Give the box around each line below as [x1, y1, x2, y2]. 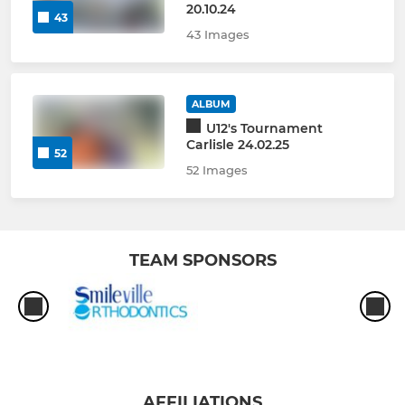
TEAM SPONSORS [128, 250, 277, 270]
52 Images [185, 162, 248, 177]
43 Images [185, 26, 250, 42]
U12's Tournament [205, 119, 323, 137]
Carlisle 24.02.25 [185, 136, 289, 153]
